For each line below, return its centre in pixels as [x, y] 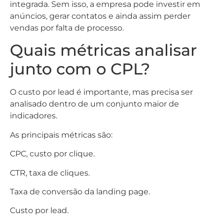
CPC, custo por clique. [52, 154]
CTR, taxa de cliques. [50, 173]
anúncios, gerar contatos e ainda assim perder [100, 16]
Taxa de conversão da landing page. [80, 191]
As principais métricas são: [61, 135]
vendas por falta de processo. [67, 28]
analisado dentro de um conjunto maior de [94, 104]
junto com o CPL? [80, 69]
